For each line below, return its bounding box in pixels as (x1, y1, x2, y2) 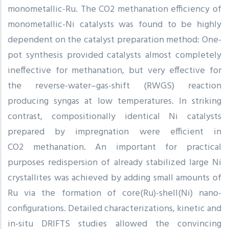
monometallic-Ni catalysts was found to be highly (8, 17, 221, 32)
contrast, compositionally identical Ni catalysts (8, 109, 221, 124)
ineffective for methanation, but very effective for (8, 63, 221, 78)
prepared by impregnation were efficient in (8, 124, 221, 140)
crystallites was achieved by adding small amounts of (8, 170, 221, 186)
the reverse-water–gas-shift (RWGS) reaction (8, 78, 221, 94)
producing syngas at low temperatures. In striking (8, 94, 221, 109)
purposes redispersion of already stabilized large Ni (8, 155, 221, 170)
